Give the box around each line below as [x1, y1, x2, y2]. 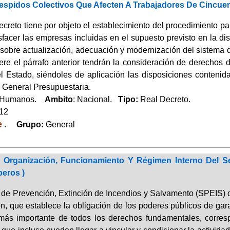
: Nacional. [72, 94, 118, 104]
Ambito [44, 94, 73, 104]
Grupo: [8, 120, 46, 129]
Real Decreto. [140, 94, 190, 104]
